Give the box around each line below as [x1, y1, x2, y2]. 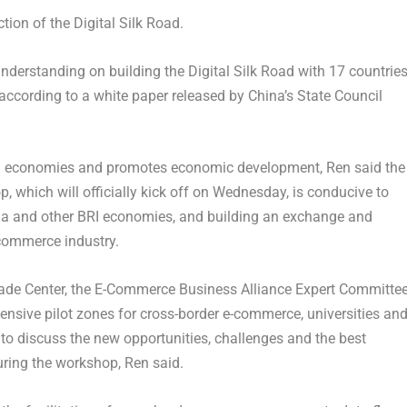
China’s [247, 86, 293, 104]
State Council [293, 86, 382, 104]
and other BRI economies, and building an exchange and [8, 208, 372, 226]
